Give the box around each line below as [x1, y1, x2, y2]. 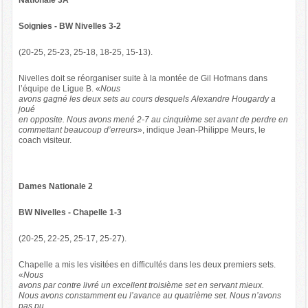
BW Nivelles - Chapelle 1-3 [18, 208, 122, 218]
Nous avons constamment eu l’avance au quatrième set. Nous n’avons [18, 290, 281, 300]
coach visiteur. [18, 135, 71, 145]
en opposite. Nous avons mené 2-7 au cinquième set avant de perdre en [18, 114, 288, 124]
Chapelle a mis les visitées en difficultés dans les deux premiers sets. [18, 259, 276, 269]
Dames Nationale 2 [18, 181, 93, 192]
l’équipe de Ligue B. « [18, 83, 100, 93]
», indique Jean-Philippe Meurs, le [137, 124, 265, 135]
